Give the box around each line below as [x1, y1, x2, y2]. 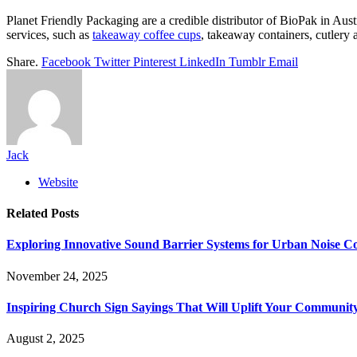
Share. [6, 54, 38, 69]
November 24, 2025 [6, 269, 108, 283]
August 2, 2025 [6, 331, 84, 346]
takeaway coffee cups [92, 27, 201, 41]
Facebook [41, 54, 91, 69]
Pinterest [133, 54, 176, 69]
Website [38, 175, 78, 189]
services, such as [6, 27, 92, 41]
